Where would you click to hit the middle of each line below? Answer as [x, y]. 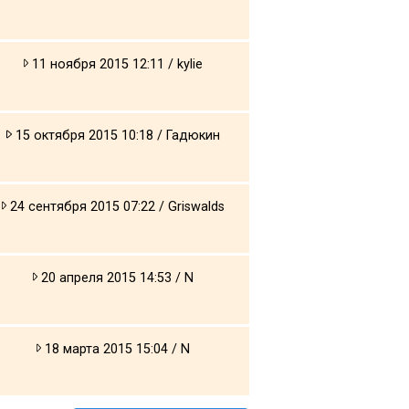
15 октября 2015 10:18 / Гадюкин [115, 135]
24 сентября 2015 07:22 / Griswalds [116, 206]
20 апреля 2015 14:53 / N [116, 278]
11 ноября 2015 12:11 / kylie [116, 64]
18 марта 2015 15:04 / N [116, 349]
